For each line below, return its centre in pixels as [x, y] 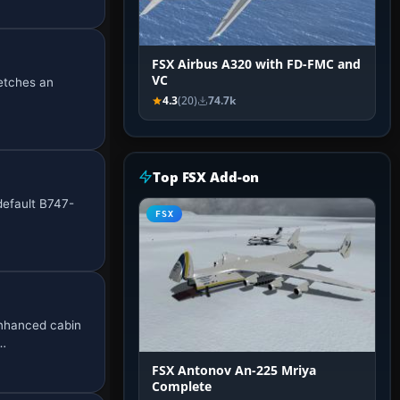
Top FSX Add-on [206, 177]
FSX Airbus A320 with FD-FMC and [256, 65]
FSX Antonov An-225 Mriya [234, 371]
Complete [182, 387]
